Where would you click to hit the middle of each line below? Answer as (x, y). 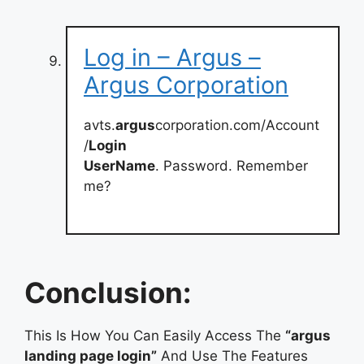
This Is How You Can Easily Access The (155, 336)
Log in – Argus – (172, 57)
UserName (119, 165)
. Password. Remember (232, 165)
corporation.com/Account (237, 125)
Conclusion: (108, 292)
